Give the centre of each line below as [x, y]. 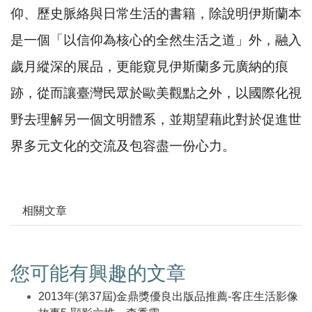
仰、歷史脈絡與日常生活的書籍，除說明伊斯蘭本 [156, 14]
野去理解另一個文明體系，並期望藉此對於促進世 [156, 120]
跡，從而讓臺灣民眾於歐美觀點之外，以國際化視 [156, 93]
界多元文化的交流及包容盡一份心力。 [123, 146]
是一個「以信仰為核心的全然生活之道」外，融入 [156, 40]
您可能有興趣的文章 [98, 273]
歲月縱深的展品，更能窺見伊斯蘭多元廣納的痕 [149, 67]
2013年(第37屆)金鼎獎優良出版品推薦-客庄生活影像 [168, 296]
